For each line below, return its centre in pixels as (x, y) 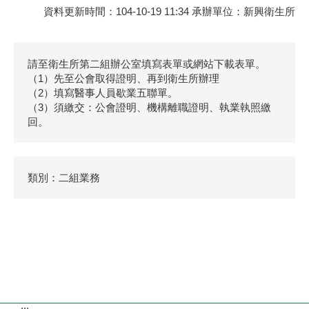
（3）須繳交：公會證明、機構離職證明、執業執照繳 (149, 107)
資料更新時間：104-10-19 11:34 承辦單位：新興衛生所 (169, 12)
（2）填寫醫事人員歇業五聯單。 (103, 92)
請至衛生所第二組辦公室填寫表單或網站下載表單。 (147, 63)
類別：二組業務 (64, 177)
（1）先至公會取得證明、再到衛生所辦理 (123, 78)
